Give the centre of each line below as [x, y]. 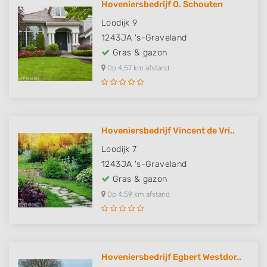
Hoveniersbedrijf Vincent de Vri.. [168, 131]
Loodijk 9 [119, 23]
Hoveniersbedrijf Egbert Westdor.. [171, 257]
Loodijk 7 [119, 150]
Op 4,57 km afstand [137, 68]
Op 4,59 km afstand [138, 195]
